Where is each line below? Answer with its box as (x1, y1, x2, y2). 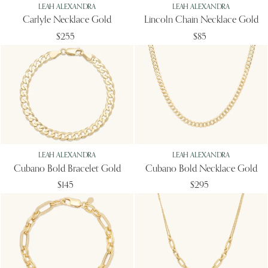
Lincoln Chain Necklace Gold (144, 16, 258, 26)
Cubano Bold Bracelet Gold (13, 164, 121, 174)
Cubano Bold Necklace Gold (145, 164, 257, 174)
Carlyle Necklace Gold (23, 16, 111, 26)
